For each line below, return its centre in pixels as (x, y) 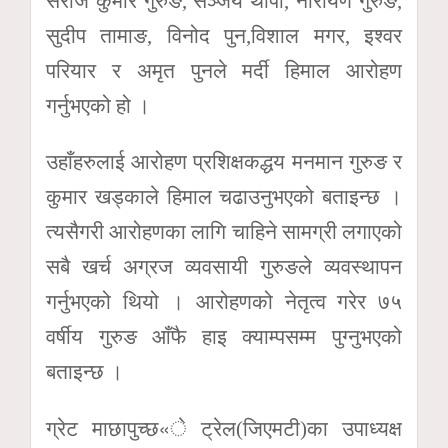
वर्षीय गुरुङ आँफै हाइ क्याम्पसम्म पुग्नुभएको (224, 337)
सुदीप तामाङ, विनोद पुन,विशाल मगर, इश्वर (224, 35)
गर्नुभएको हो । (98, 105)
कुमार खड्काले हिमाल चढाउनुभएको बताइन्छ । (224, 197)
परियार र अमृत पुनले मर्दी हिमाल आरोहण (224, 70)
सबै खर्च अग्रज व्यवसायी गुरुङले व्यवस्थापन (224, 267)
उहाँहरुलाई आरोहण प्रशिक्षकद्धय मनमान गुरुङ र (224, 162)
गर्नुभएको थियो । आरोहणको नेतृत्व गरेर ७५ (224, 302)
